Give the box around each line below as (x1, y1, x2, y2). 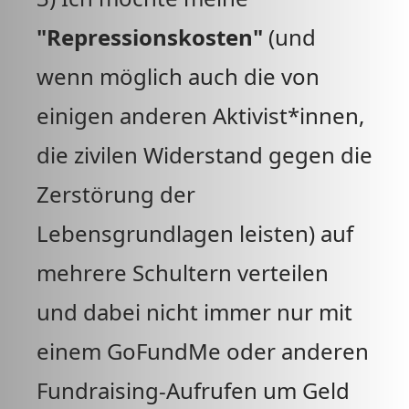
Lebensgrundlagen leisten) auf (37, 218, 353, 248)
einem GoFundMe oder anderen (37, 336, 369, 366)
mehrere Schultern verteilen (37, 257, 329, 288)
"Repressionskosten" (37, 22, 263, 52)
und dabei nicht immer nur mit (37, 297, 352, 327)
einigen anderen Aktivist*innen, (37, 100, 364, 131)
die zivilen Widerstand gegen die (37, 140, 372, 170)
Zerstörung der (37, 179, 195, 209)
